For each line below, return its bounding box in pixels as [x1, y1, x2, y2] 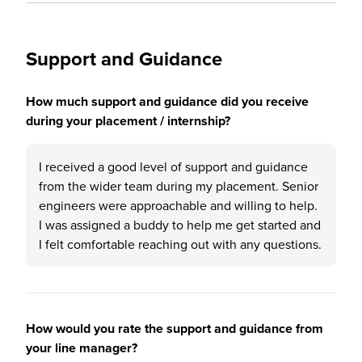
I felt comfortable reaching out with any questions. [39, 235, 322, 253]
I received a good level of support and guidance [39, 158, 308, 175]
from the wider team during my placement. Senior [39, 177, 318, 195]
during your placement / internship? [26, 112, 230, 130]
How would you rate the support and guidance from [26, 319, 323, 338]
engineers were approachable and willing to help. [39, 196, 318, 214]
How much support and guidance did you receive [26, 92, 309, 111]
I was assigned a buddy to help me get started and [39, 216, 321, 234]
